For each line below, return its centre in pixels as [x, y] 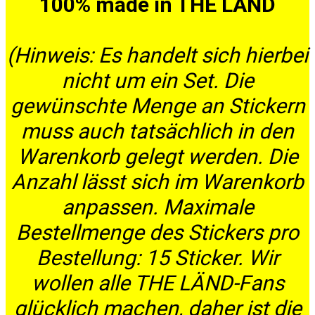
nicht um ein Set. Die [157, 81]
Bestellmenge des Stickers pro [157, 233]
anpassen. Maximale [157, 207]
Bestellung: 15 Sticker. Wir [157, 258]
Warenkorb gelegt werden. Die [157, 157]
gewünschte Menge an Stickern [157, 106]
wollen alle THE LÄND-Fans [157, 283]
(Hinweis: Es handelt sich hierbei [157, 56]
